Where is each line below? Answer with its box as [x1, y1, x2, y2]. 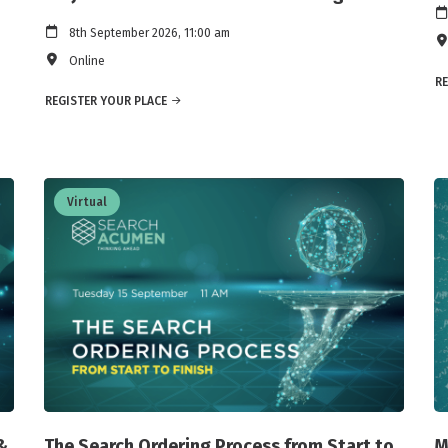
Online [69, 54, 105, 69]
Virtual [67, 195, 107, 210]
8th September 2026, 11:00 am [69, 26, 230, 41]
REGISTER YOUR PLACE [45, 94, 167, 109]
